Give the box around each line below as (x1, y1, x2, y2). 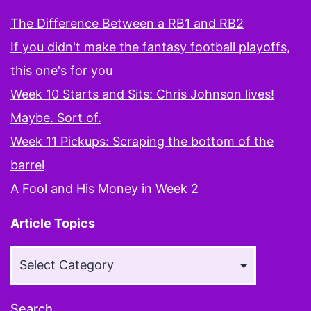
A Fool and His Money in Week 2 (10, 180, 199, 196)
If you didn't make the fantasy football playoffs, (10, 39, 290, 54)
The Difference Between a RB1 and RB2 (10, 15, 244, 31)
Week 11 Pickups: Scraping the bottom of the (10, 133, 274, 149)
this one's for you (10, 62, 112, 78)
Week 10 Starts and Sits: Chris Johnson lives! (10, 86, 274, 101)
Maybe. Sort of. (10, 110, 101, 125)
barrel (10, 157, 44, 172)
